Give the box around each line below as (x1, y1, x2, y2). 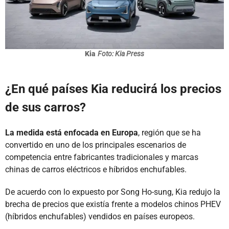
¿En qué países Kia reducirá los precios (5, 82, 221, 97)
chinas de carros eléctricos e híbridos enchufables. (5, 165, 187, 175)
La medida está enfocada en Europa (5, 128, 138, 138)
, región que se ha (138, 128, 201, 138)
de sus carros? (5, 100, 86, 115)
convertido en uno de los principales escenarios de (5, 140, 186, 150)
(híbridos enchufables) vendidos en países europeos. (5, 212, 195, 222)
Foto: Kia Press (98, 50, 144, 58)
